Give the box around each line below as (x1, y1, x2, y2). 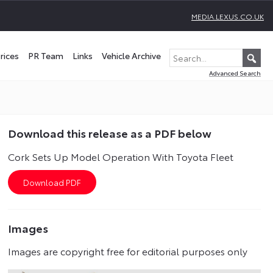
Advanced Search (209, 68, 261, 78)
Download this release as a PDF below (8, 125, 212, 141)
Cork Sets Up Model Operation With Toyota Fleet (8, 149, 234, 163)
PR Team (28, 49, 63, 62)
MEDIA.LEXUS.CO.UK (191, 11, 264, 21)
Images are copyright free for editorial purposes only (8, 243, 248, 258)
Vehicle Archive (102, 49, 161, 62)
